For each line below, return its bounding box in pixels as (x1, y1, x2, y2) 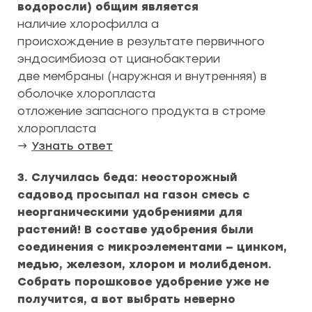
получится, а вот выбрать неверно (17, 292, 235, 306)
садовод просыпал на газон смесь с (17, 188, 250, 201)
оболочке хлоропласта (17, 87, 155, 100)
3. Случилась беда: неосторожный (17, 171, 237, 184)
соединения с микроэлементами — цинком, (17, 240, 287, 253)
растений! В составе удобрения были (17, 223, 253, 236)
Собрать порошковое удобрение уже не (17, 275, 269, 288)
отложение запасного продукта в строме (17, 104, 265, 118)
